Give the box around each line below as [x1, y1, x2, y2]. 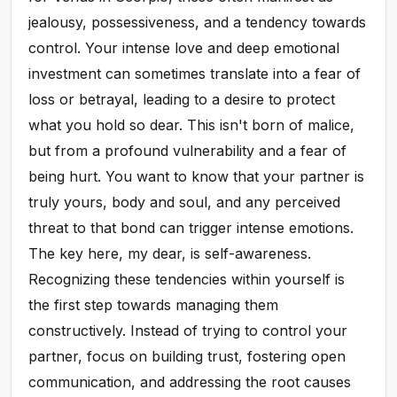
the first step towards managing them [28, 296, 279, 315]
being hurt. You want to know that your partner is [28, 167, 365, 186]
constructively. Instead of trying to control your [28, 322, 348, 340]
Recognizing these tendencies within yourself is [28, 270, 346, 289]
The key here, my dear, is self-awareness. [28, 245, 312, 263]
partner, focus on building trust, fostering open [28, 347, 346, 366]
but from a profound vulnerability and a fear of [28, 142, 347, 160]
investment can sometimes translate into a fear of [28, 65, 362, 83]
